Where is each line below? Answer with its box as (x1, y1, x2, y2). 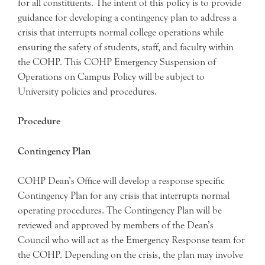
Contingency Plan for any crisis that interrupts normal (18, 190, 230, 201)
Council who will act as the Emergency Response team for (18, 234, 245, 245)
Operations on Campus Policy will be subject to (18, 70, 205, 82)
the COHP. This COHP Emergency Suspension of (18, 56, 216, 67)
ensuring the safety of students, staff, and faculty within (18, 41, 234, 53)
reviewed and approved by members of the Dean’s (18, 219, 214, 231)
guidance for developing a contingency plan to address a (18, 11, 237, 23)
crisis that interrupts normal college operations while (18, 26, 224, 38)
